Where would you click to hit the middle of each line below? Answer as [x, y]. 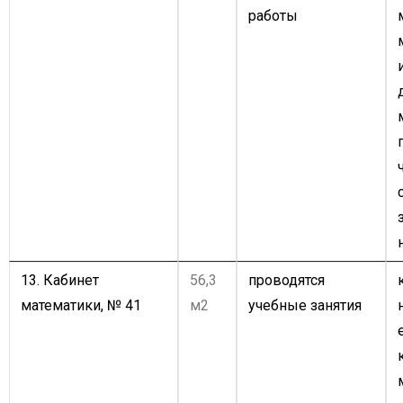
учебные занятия [305, 305]
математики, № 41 [81, 305]
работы [273, 16]
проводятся [287, 280]
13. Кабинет [60, 280]
